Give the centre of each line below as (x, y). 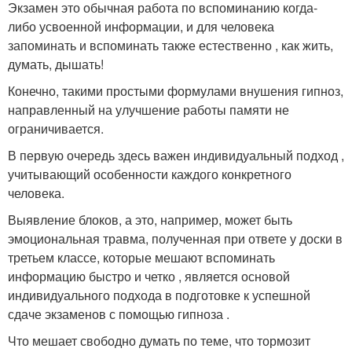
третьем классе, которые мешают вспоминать (141, 258)
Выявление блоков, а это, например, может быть (150, 220)
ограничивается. (56, 129)
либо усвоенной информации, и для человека (141, 27)
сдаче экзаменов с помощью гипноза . (119, 314)
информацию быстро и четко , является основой (149, 277)
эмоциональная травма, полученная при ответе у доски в (175, 239)
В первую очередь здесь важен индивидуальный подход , (176, 156)
